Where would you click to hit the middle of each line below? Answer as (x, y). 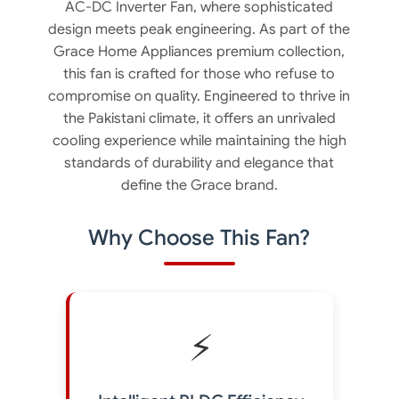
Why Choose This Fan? (199, 238)
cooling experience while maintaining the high (199, 141)
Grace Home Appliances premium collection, (199, 52)
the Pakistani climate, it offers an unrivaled (199, 118)
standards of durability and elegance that (199, 163)
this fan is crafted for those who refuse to (199, 74)
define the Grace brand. (199, 185)
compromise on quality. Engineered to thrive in (199, 96)
